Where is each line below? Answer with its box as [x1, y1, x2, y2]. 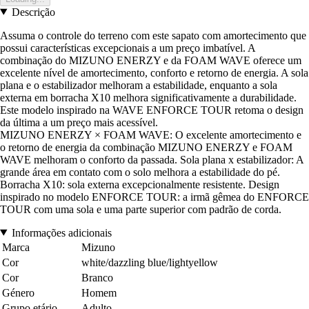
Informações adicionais [11, 226, 112, 239]
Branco [81, 271, 113, 283]
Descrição [11, 6, 55, 18]
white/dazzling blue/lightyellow [81, 256, 218, 268]
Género [2, 286, 34, 299]
